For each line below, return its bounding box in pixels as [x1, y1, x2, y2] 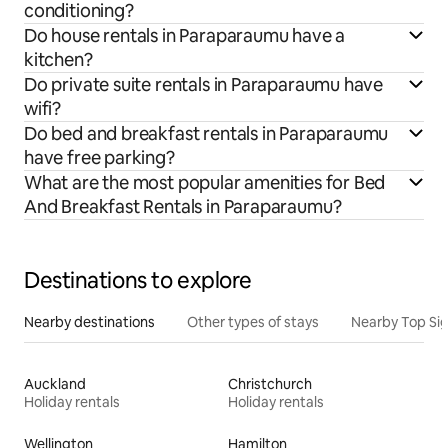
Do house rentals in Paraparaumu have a [24, 24, 346, 48]
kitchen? [24, 48, 93, 72]
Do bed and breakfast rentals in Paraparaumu [24, 122, 389, 146]
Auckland [24, 375, 86, 394]
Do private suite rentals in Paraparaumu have [24, 73, 384, 97]
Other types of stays [187, 313, 319, 332]
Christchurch [228, 375, 312, 394]
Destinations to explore [24, 266, 252, 296]
